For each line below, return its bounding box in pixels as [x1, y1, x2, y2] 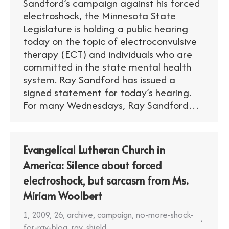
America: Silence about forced [23, 158, 162, 172]
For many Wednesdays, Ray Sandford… [23, 98, 199, 112]
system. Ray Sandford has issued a [23, 72, 175, 87]
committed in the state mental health [23, 59, 191, 74]
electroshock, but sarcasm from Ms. [23, 173, 188, 188]
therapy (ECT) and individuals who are [23, 47, 192, 61]
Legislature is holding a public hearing [23, 21, 188, 36]
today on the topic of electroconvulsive [23, 34, 197, 49]
